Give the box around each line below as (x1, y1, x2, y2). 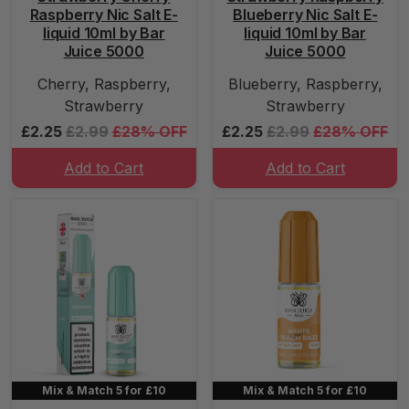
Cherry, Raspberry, (37, 75, 171, 93)
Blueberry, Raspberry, (227, 75, 383, 93)
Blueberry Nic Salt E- (233, 5, 378, 24)
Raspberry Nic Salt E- (29, 5, 178, 24)
